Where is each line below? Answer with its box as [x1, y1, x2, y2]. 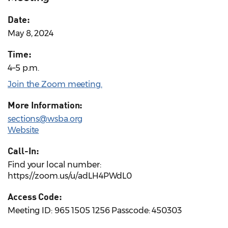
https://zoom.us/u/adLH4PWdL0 [8, 171, 132, 181]
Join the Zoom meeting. [8, 79, 102, 90]
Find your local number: [8, 160, 101, 170]
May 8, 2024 [8, 28, 53, 39]
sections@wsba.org [8, 114, 83, 124]
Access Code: [8, 191, 62, 203]
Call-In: [8, 145, 40, 157]
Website [8, 125, 39, 135]
